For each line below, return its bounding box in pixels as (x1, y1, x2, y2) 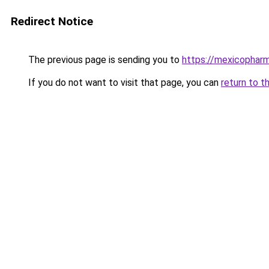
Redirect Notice (11, 14, 93, 28)
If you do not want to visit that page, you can (26, 77, 221, 88)
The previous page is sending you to (26, 54, 182, 65)
